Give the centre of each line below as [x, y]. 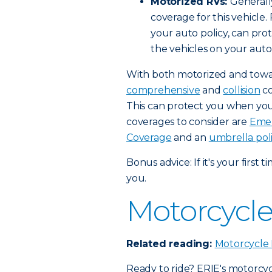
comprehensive [163, 90]
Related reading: [171, 244]
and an [190, 138]
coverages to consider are [188, 122]
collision [242, 90]
